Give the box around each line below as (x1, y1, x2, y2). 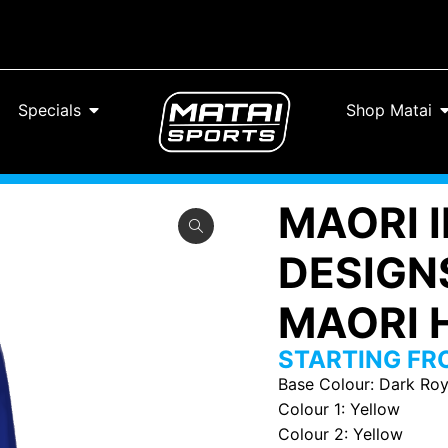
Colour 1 (277, 398, 341, 419)
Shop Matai (346, 100, 432, 120)
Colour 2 (277, 423, 344, 444)
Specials (18, 100, 81, 120)
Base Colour (277, 373, 370, 394)
